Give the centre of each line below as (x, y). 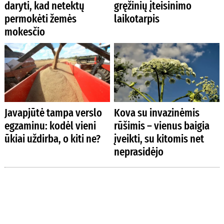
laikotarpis (137, 19)
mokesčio (24, 32)
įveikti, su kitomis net (159, 139)
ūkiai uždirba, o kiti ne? (52, 139)
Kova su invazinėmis (157, 113)
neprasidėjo (139, 152)
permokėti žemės (40, 19)
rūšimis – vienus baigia (162, 126)
